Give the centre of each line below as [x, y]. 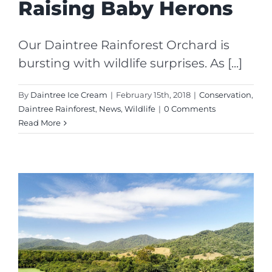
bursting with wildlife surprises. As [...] [130, 63]
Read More [39, 122]
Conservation [225, 94]
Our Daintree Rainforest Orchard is [124, 45]
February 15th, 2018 [153, 94]
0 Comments [190, 108]
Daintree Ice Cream [69, 94]
